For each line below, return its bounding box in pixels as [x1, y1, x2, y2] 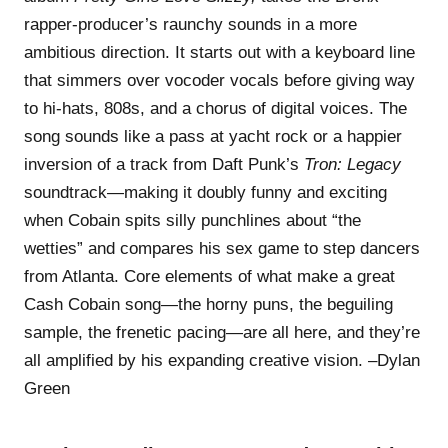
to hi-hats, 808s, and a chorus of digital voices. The [24, 98, 407, 118]
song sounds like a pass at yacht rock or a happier [24, 126, 402, 146]
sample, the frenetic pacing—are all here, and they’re [24, 322, 420, 342]
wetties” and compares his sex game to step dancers [24, 238, 420, 258]
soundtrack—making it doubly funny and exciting [24, 182, 387, 202]
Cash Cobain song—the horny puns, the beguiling [24, 294, 393, 314]
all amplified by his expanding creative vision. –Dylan [24, 350, 420, 370]
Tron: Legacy [304, 154, 401, 174]
